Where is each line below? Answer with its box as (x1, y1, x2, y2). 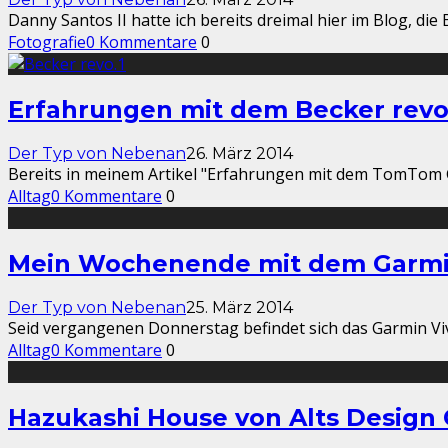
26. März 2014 (186, 144, 293, 164)
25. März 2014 (186, 297, 293, 317)
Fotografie (8, 31, 86, 54)
